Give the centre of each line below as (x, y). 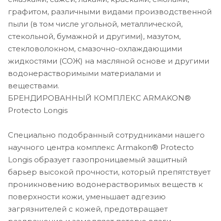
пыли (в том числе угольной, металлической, (95, 24)
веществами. (34, 85)
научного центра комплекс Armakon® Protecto (101, 147)
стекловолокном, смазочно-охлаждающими (95, 48)
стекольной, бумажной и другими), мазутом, (94, 36)
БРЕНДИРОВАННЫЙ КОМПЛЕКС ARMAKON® (99, 98)
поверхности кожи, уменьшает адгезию (87, 196)
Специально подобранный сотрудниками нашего (106, 135)
